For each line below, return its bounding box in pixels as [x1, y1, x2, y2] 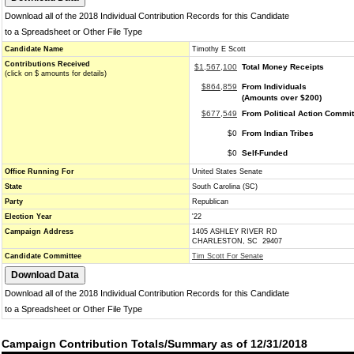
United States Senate [192, 168, 262, 175]
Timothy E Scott [192, 45, 246, 53]
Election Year [5, 213, 52, 220]
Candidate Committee [5, 252, 81, 260]
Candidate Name [5, 45, 63, 53]
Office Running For [5, 168, 74, 175]
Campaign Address [5, 228, 73, 235]
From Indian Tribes [242, 129, 314, 137]
